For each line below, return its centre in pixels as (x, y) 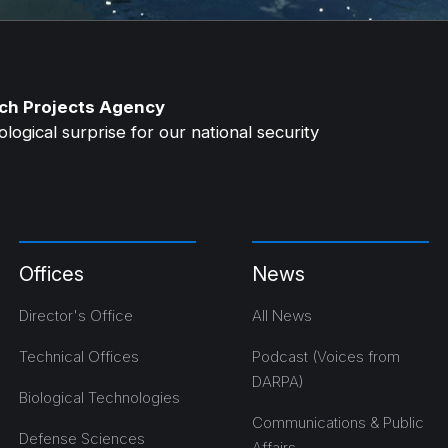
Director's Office (75, 315)
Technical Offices (78, 356)
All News (281, 315)
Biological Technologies (99, 397)
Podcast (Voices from (325, 356)
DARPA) (277, 381)
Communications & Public (337, 422)
